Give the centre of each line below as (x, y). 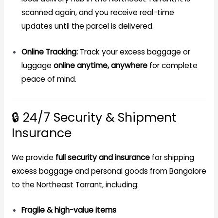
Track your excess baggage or (134, 52)
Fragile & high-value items (69, 210)
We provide (33, 157)
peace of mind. (49, 79)
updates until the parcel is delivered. (87, 26)
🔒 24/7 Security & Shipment (94, 117)
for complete (172, 65)
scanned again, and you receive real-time (98, 12)
